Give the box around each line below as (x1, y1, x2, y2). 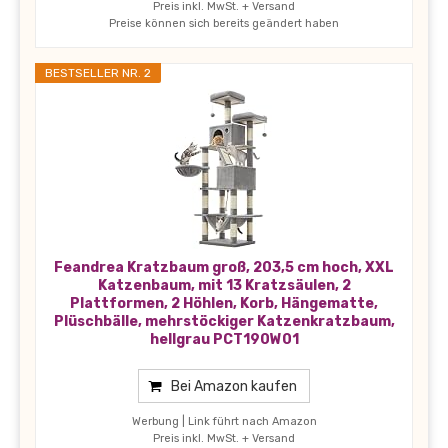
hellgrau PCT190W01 (149, 331, 299, 349)
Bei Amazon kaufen (171, 378, 297, 396)
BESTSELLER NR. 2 (45, 66, 151, 81)
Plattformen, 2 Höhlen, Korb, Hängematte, (70, 295, 378, 313)
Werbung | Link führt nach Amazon (131, 415, 317, 429)
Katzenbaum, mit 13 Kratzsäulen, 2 (97, 277, 351, 295)
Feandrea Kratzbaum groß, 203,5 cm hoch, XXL (54, 259, 394, 277)
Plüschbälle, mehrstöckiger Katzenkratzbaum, (53, 313, 395, 331)
